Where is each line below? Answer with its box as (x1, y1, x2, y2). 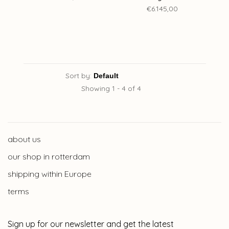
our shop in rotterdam (8, 151, 90, 162)
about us (8, 134, 41, 144)
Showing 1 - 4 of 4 (81, 84, 141, 93)
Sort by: (65, 71, 91, 80)
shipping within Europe (8, 169, 91, 179)
